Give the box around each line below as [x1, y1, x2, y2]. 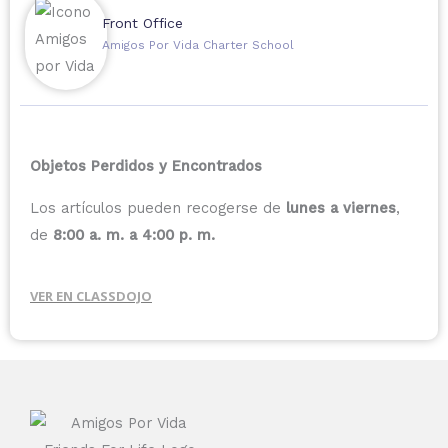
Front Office [101, 15, 183, 32]
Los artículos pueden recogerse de [30, 198, 286, 217]
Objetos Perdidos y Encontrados [30, 157, 262, 176]
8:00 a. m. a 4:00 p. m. [53, 225, 215, 244]
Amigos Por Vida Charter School [101, 38, 294, 53]
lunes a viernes [286, 198, 396, 217]
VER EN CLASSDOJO [30, 287, 152, 306]
